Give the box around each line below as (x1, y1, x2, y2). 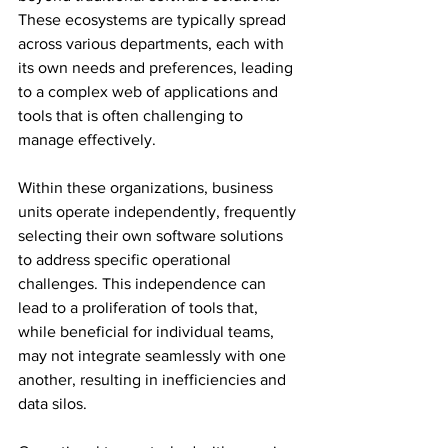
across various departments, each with (18, 35, 288, 52)
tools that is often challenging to (18, 107, 247, 124)
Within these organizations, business (18, 179, 277, 196)
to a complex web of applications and (18, 83, 282, 100)
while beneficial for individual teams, (18, 323, 278, 340)
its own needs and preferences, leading (18, 59, 297, 76)
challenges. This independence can (18, 275, 270, 292)
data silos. (18, 395, 91, 412)
